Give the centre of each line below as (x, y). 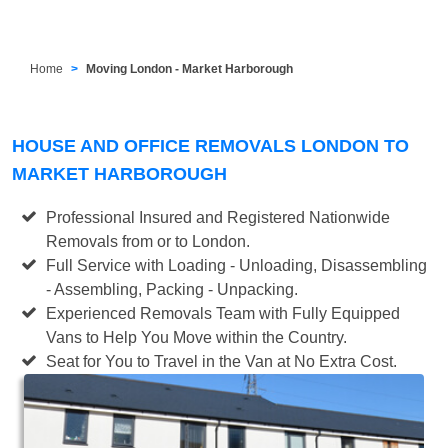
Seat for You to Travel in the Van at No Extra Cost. (222, 361)
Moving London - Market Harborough (190, 68)
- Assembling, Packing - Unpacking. (172, 289)
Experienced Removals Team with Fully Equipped (223, 313)
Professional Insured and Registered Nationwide (218, 217)
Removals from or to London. (148, 241)
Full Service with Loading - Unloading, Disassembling (237, 265)
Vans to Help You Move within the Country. (197, 337)
